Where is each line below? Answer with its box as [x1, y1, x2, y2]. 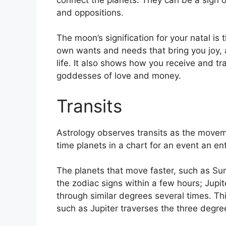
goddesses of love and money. [56, 71, 181, 81]
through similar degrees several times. [56, 191, 211, 201]
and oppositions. [56, 7, 124, 18]
